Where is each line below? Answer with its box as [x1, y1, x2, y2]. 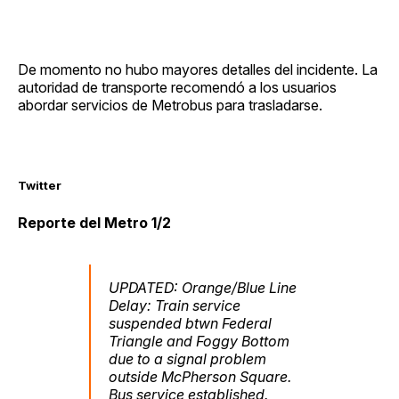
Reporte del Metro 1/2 [18, 214, 171, 232]
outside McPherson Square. [109, 368, 291, 387]
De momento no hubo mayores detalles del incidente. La [18, 60, 378, 78]
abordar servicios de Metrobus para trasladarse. [18, 95, 322, 114]
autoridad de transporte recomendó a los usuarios [18, 77, 337, 96]
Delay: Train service [109, 297, 240, 315]
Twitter [18, 177, 61, 192]
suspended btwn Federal [109, 314, 272, 333]
